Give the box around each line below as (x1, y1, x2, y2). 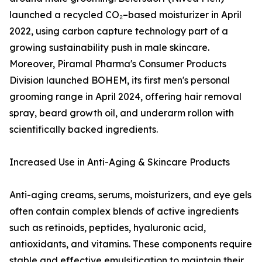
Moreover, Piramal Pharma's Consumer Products (9, 58, 226, 70)
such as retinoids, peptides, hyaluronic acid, (9, 222, 206, 234)
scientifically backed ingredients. (9, 123, 158, 136)
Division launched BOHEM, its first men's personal (9, 74, 230, 87)
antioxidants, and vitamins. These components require (9, 238, 252, 250)
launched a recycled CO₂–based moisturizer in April (9, 9, 242, 21)
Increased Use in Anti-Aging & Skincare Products (9, 156, 230, 168)
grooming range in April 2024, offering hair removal (9, 91, 242, 103)
